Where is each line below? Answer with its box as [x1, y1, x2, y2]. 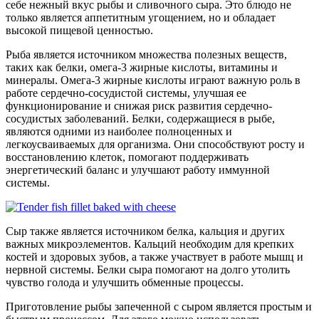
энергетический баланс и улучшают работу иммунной [6, 163, 270, 176]
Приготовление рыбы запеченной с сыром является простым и [6, 300, 312, 313]
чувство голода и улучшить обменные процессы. [6, 276, 244, 288]
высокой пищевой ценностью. [6, 23, 153, 36]
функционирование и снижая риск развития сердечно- [6, 99, 272, 112]
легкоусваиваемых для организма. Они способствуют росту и [6, 137, 305, 150]
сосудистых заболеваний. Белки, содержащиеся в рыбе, [6, 112, 275, 125]
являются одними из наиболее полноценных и [6, 125, 232, 137]
